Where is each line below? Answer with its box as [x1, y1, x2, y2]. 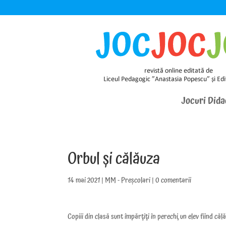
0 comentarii [155, 175, 192, 186]
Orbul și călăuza [68, 147, 160, 172]
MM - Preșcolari [105, 175, 151, 186]
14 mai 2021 [68, 175, 100, 186]
